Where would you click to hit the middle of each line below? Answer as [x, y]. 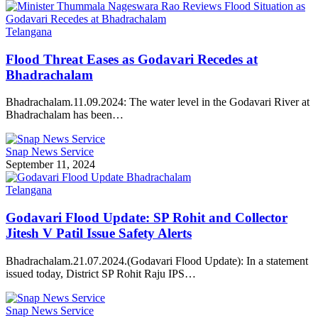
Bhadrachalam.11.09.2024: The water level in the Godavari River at [158, 102]
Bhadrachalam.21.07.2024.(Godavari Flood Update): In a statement [157, 261]
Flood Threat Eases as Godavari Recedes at [132, 59]
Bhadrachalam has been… [65, 115]
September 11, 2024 [50, 165]
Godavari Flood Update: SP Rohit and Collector [147, 218]
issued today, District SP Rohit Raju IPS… [101, 273]
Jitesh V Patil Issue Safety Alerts [99, 234]
